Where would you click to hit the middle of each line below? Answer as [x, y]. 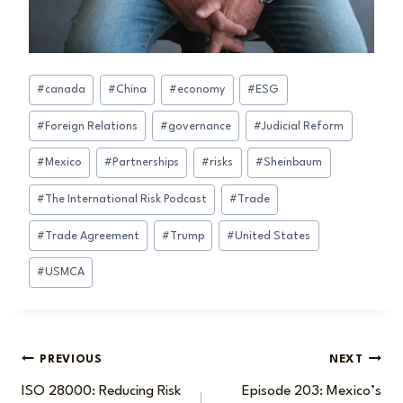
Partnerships [146, 163]
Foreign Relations [92, 126]
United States [273, 236]
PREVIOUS [71, 360]
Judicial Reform [303, 126]
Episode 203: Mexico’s [312, 391]
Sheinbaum [293, 163]
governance [200, 126]
